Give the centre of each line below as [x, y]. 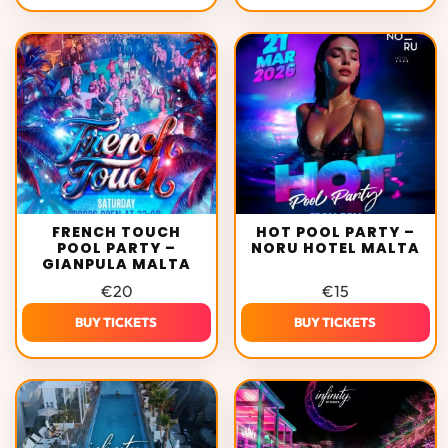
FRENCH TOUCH [116, 231]
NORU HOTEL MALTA [335, 247]
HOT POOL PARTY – [335, 231]
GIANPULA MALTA [116, 263]
